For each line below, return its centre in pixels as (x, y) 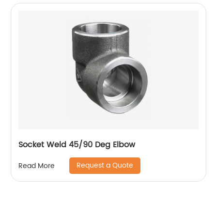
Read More (37, 166)
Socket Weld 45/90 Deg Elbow (77, 145)
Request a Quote (105, 166)
